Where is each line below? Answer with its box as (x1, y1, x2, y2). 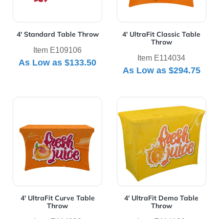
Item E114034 (137, 54, 186, 63)
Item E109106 (33, 46, 82, 55)
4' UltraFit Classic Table (122, 30, 201, 39)
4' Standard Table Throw (16, 30, 99, 39)
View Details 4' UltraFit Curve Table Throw (12, 97, 169, 108)
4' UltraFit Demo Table (124, 194, 199, 203)
